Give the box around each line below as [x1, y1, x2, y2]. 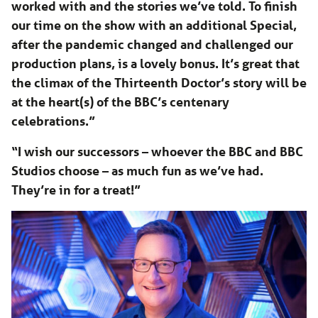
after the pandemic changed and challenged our [11, 36, 293, 53]
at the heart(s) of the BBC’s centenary [11, 94, 229, 110]
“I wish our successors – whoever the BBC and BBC [11, 143, 303, 160]
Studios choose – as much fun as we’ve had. [11, 163, 263, 179]
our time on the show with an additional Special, [11, 17, 297, 33]
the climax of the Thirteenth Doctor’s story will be [11, 75, 307, 91]
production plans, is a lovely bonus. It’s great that [11, 55, 300, 72]
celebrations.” [11, 113, 95, 129]
